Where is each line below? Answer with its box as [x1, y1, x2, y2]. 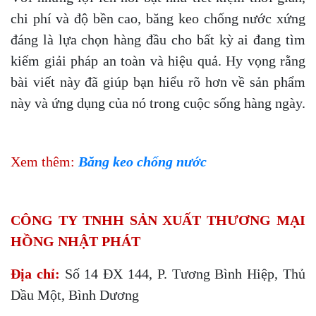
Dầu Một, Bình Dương [11, 287, 139, 303]
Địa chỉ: [11, 266, 60, 282]
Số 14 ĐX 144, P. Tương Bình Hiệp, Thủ [59, 266, 306, 282]
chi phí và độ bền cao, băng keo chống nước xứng [11, 11, 305, 27]
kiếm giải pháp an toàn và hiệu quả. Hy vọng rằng [11, 53, 305, 69]
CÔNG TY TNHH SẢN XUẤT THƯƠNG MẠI [11, 212, 305, 229]
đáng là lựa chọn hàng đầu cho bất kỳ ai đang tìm [11, 32, 305, 48]
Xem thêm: [11, 154, 78, 170]
